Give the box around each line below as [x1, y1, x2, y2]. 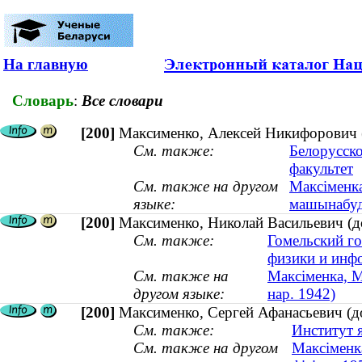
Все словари [82, 91, 163, 109]
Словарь [12, 91, 74, 109]
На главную [3, 56, 88, 73]
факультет [289, 160, 353, 178]
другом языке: [133, 285, 225, 303]
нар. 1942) [267, 285, 335, 303]
